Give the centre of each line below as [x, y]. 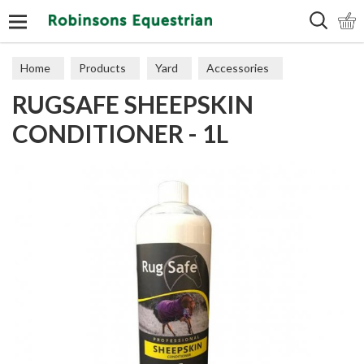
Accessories [238, 68]
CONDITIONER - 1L [120, 133]
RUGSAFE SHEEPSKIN [133, 104]
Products [103, 68]
